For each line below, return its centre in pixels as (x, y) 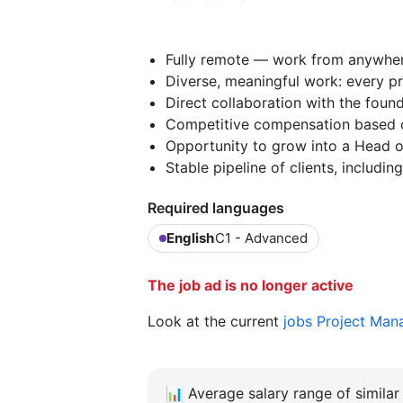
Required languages (216, 207)
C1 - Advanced (261, 237)
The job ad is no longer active (251, 285)
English (190, 237)
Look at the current (215, 321)
